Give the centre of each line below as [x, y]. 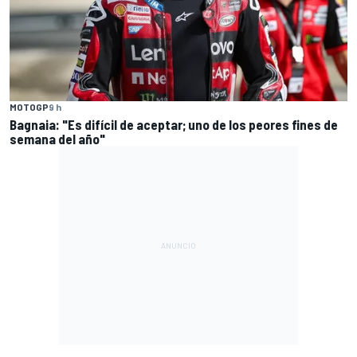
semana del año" [57, 138]
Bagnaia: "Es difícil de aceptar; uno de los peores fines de [174, 124]
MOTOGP [29, 106]
